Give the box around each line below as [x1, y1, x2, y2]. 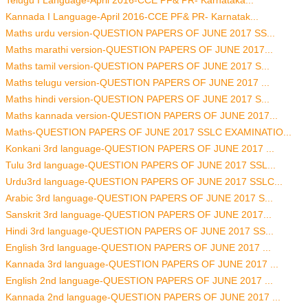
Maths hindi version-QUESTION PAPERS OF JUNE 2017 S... [5, 93, 269, 105]
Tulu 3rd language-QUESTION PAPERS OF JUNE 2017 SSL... [5, 159, 276, 171]
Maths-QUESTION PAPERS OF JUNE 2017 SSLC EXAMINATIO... [5, 126, 291, 138]
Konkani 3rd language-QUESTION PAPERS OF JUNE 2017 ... [5, 143, 274, 155]
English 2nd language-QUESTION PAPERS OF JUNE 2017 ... [5, 275, 273, 287]
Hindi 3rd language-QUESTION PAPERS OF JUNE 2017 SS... [5, 225, 274, 237]
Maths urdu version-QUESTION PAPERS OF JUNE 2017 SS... [5, 27, 275, 39]
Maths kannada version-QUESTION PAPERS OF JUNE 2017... [5, 110, 278, 122]
